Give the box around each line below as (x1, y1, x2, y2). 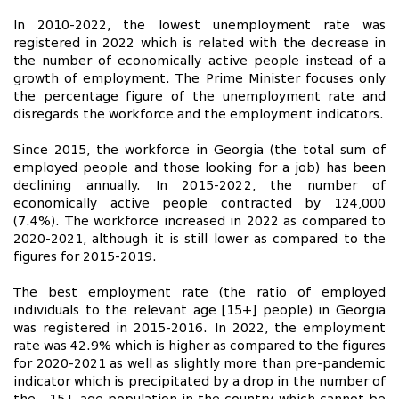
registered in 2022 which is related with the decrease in (13, 37, 386, 50)
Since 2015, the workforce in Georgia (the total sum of (13, 143, 386, 157)
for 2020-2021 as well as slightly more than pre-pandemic (13, 357, 386, 370)
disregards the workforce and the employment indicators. (13, 108, 384, 121)
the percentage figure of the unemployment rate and (13, 90, 386, 103)
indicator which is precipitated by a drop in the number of (13, 375, 386, 388)
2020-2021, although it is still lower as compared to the (13, 232, 386, 246)
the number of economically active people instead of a (13, 54, 386, 68)
